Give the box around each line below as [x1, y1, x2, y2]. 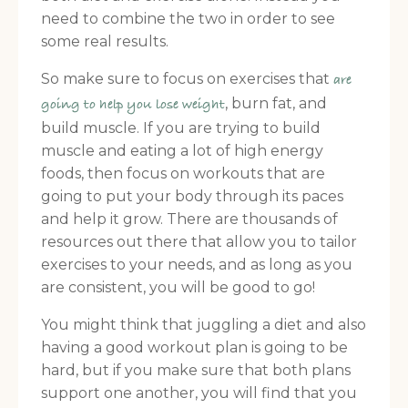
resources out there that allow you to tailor [41, 233, 357, 251]
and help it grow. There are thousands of [41, 210, 338, 229]
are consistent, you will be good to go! [41, 279, 315, 297]
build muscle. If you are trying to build [41, 119, 321, 138]
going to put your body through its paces [41, 188, 343, 206]
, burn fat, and [225, 95, 327, 113]
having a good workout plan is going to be [41, 339, 348, 357]
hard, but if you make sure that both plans [41, 362, 351, 380]
